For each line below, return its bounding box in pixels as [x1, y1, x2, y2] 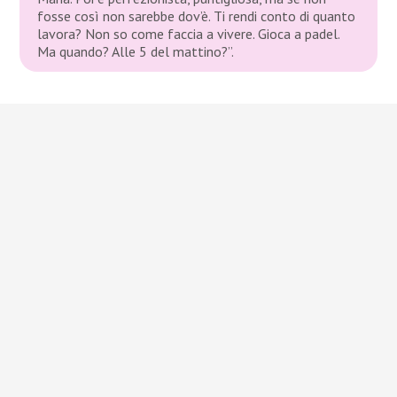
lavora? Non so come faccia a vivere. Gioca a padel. [37, 24, 340, 43]
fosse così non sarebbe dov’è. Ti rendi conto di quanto [37, 6, 356, 25]
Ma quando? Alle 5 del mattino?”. [37, 42, 235, 60]
